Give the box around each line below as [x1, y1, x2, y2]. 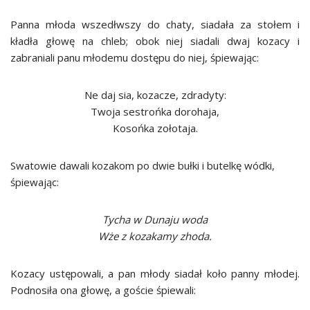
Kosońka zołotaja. [112, 121, 198, 135]
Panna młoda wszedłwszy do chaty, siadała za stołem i [10, 17, 300, 31]
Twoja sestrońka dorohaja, [91, 104, 219, 118]
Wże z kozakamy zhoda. [98, 229, 212, 243]
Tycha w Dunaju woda [102, 212, 208, 226]
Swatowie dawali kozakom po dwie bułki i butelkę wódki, [10, 158, 275, 172]
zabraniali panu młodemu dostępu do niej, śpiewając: [10, 51, 259, 64]
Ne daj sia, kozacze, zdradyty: [84, 88, 226, 102]
